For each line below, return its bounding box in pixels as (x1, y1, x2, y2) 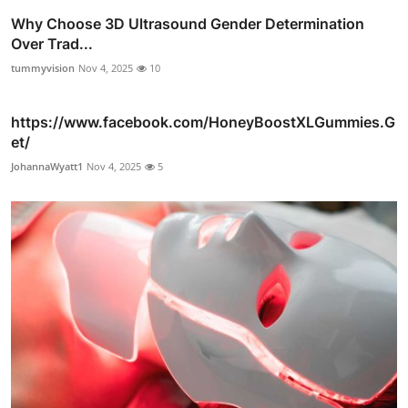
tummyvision (11, 60, 75, 75)
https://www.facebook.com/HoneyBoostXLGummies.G (11, 112, 395, 131)
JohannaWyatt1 (11, 158, 83, 173)
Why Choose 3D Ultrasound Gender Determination (11, 14, 364, 33)
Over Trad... (11, 34, 93, 53)
